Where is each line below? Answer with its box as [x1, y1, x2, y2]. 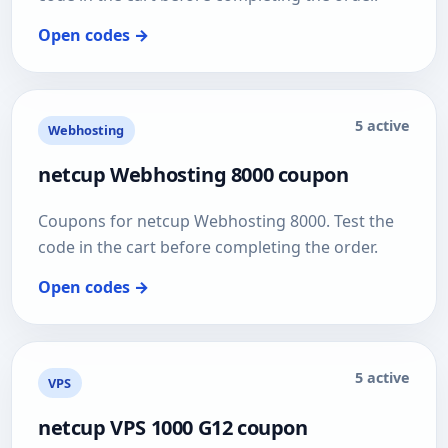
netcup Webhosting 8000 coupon [38, 161, 349, 189]
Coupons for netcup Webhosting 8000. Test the [38, 210, 394, 233]
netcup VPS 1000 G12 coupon [38, 413, 308, 441]
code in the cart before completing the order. [38, 236, 378, 259]
